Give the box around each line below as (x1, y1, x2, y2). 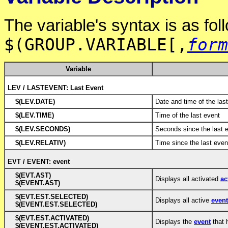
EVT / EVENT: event (8, 157, 70, 165)
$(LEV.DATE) (15, 97, 55, 105)
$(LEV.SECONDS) (15, 125, 70, 133)
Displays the (155, 217, 194, 225)
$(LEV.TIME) (15, 111, 54, 119)
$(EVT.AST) (15, 171, 51, 179)
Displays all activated (155, 175, 220, 183)
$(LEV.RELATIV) (15, 138, 66, 147)
